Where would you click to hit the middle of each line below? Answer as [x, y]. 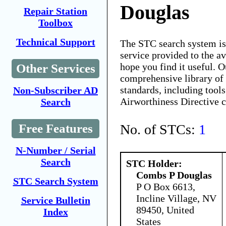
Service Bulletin [55, 200]
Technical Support [55, 42]
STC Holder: [154, 163]
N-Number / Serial [55, 150]
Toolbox [55, 23]
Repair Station [55, 11]
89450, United [165, 210]
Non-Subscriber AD [55, 90]
